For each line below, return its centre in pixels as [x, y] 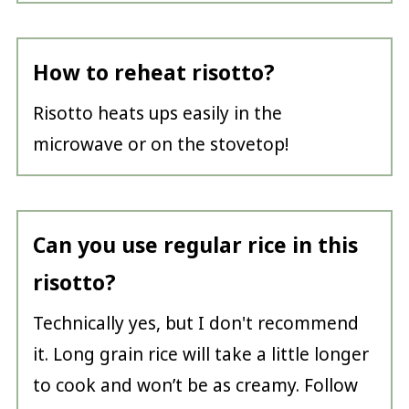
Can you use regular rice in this [195, 246]
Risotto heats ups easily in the [157, 114]
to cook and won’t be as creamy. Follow [195, 386]
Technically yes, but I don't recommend [195, 324]
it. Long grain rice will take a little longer [200, 355]
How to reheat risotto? [153, 73]
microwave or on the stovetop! [160, 145]
